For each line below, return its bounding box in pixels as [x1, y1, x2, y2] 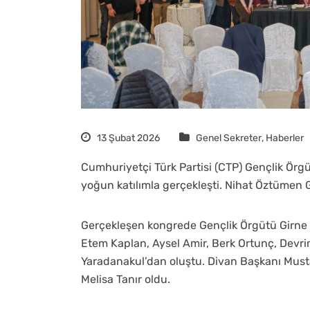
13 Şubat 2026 [95, 131, 160, 144]
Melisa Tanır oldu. [81, 272, 170, 286]
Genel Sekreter [196, 131, 262, 144]
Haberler [266, 131, 304, 144]
